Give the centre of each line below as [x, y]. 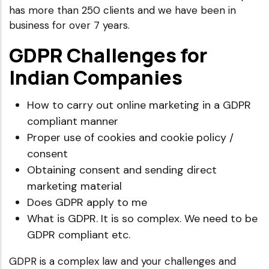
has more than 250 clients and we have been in [122, 10]
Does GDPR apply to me [87, 202]
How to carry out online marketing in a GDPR [139, 105]
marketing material [74, 186]
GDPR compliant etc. [79, 234]
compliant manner [73, 121]
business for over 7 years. [69, 25]
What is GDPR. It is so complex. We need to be [142, 218]
